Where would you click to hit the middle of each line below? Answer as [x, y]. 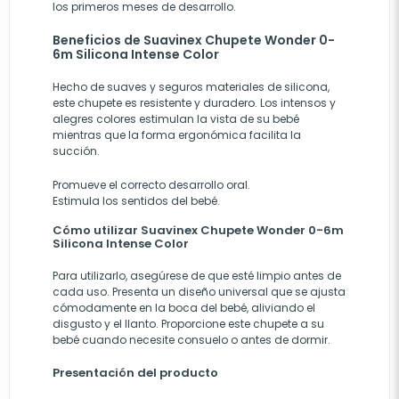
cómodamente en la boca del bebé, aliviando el [184, 307]
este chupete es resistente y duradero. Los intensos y [194, 102]
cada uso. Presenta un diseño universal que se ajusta [199, 291]
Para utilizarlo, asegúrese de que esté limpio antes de [197, 275]
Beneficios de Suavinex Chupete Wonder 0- [194, 40]
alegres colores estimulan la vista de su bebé [176, 118]
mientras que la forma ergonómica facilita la [177, 134]
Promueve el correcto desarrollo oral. [151, 184]
